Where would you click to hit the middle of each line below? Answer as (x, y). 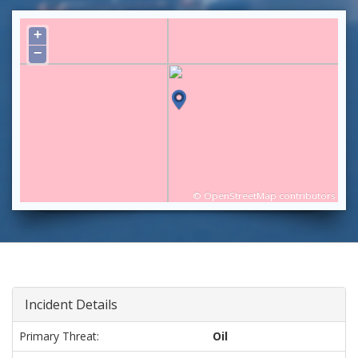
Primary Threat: (59, 336)
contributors (306, 195)
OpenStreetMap (240, 195)
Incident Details (71, 304)
